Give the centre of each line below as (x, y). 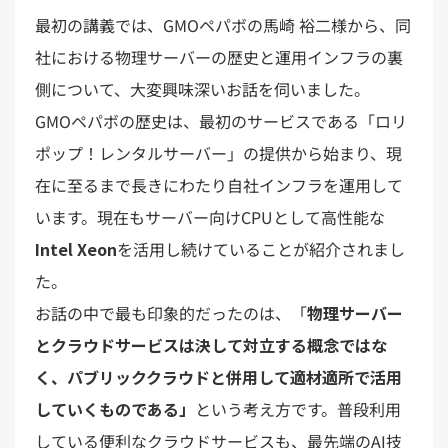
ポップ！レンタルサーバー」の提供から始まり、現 (218, 152)
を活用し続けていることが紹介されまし (261, 248)
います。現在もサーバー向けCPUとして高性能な (210, 216)
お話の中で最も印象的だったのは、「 (171, 312)
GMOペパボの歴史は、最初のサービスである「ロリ (221, 120)
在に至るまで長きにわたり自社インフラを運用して (219, 184)
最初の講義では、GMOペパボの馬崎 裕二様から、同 (223, 24)
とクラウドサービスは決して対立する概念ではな (211, 344)
